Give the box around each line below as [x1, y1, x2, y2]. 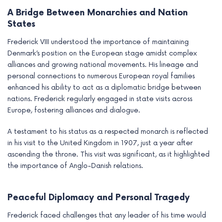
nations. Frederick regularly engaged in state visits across [7, 94, 192, 103]
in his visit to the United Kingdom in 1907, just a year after [7, 138, 193, 147]
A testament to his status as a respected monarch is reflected [7, 127, 208, 136]
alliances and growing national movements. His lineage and [7, 60, 198, 69]
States [7, 19, 35, 30]
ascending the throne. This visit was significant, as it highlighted [7, 150, 210, 159]
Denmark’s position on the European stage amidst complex [7, 49, 197, 57]
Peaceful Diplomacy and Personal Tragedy [7, 192, 190, 203]
